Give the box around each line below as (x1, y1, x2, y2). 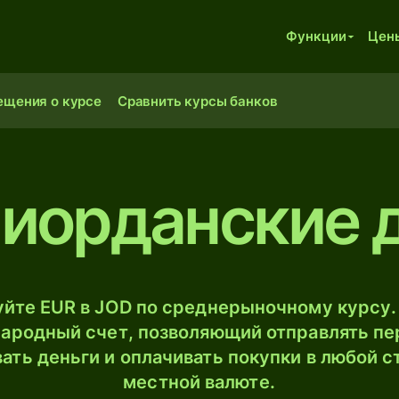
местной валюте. (123, 371, 275, 393)
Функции (286, 28, 346, 45)
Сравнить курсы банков (117, 93, 278, 110)
